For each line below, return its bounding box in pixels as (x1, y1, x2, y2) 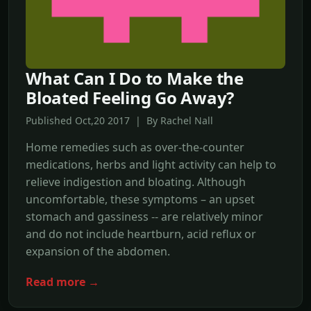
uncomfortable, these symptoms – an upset (26, 191, 255, 207)
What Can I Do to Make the (26, 66, 244, 90)
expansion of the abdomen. (26, 243, 170, 259)
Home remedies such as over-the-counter (26, 139, 244, 155)
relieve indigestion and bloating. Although (26, 174, 246, 190)
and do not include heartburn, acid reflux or (26, 226, 256, 242)
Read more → (26, 274, 99, 289)
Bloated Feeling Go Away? (26, 85, 235, 109)
